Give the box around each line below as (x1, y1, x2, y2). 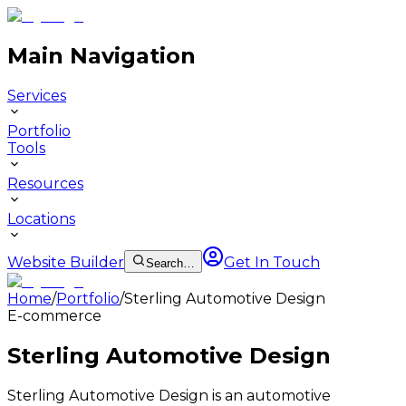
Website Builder (7, 253, 124, 271)
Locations (7, 209, 75, 227)
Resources (7, 174, 83, 192)
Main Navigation (7, 42, 196, 69)
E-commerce (7, 306, 101, 324)
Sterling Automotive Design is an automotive (7, 386, 331, 404)
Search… (146, 256, 195, 270)
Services (7, 86, 66, 104)
